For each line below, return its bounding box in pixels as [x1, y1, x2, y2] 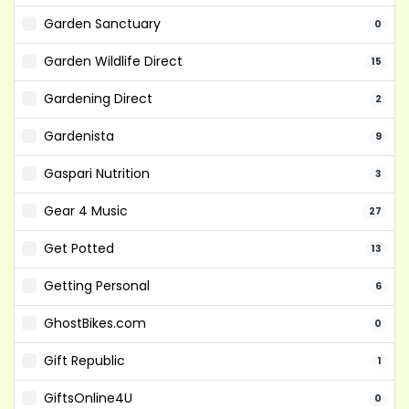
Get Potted [44, 239, 114, 257]
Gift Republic [44, 351, 125, 370]
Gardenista [44, 127, 114, 145]
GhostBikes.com [44, 314, 146, 332]
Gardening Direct [44, 89, 152, 108]
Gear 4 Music [44, 202, 128, 220]
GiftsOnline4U [44, 389, 132, 407]
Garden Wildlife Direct [44, 52, 183, 70]
